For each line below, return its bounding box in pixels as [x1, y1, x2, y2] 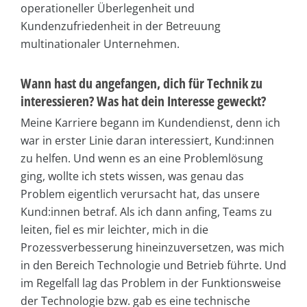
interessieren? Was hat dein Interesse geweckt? [21, 91, 266, 110]
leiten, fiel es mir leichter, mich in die [21, 221, 208, 237]
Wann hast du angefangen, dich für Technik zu [21, 73, 262, 93]
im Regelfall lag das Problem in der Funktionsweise [21, 275, 281, 291]
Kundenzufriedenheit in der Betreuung [21, 18, 221, 34]
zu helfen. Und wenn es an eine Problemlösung [21, 150, 263, 166]
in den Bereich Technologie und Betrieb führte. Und [21, 257, 286, 273]
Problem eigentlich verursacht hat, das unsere [21, 186, 260, 201]
